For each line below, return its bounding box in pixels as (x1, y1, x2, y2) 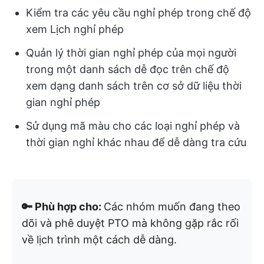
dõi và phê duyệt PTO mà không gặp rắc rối (22, 216, 239, 229)
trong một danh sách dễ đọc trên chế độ (26, 62, 229, 75)
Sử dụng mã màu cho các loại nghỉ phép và (26, 119, 240, 132)
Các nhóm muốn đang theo (104, 200, 240, 213)
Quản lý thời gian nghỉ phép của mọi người (26, 46, 236, 59)
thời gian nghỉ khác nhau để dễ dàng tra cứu (26, 136, 246, 148)
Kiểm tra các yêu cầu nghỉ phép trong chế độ (26, 6, 251, 19)
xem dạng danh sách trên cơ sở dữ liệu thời (26, 79, 242, 92)
